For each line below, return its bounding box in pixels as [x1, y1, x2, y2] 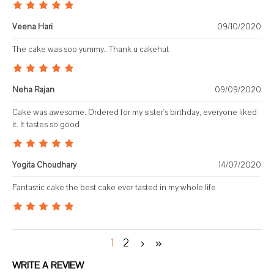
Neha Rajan [12, 84, 54, 95]
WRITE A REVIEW [12, 259, 84, 272]
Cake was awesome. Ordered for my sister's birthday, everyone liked [12, 107, 257, 118]
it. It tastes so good [12, 119, 80, 130]
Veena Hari [12, 21, 53, 32]
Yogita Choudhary [12, 160, 76, 171]
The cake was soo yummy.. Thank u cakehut [12, 44, 169, 55]
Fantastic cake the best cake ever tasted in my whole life [12, 182, 216, 193]
